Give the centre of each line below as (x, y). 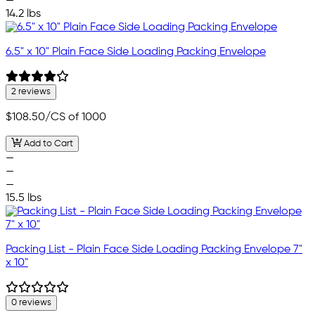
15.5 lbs (24, 198)
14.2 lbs (23, 14)
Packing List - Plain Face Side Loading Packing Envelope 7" (154, 249)
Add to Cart (47, 143)
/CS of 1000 (76, 118)
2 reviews (31, 92)
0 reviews (31, 302)
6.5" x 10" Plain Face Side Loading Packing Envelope (136, 52)
